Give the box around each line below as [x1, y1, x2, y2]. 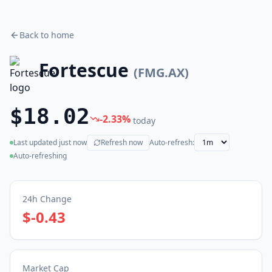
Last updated [13, 137, 59, 148]
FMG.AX [138, 64, 185, 81]
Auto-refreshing [13, 151, 67, 161]
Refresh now [101, 137, 143, 148]
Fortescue [39, 58, 129, 83]
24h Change [22, 193, 72, 205]
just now [59, 137, 87, 148]
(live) [9, 141, 25, 151]
